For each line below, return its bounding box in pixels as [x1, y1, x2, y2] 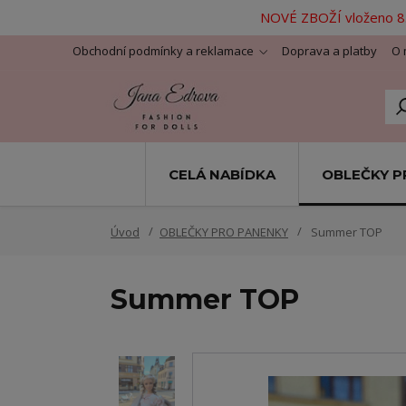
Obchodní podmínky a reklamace [72, 43, 254, 59]
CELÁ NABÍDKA [168, 165, 275, 183]
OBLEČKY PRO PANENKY [159, 224, 288, 241]
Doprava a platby [282, 43, 377, 59]
